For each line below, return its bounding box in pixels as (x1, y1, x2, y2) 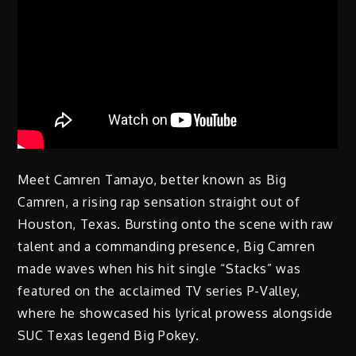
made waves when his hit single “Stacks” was (17, 261, 301, 277)
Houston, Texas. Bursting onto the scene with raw (17, 216, 335, 233)
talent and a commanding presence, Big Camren (17, 238, 315, 255)
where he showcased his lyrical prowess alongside (17, 305, 334, 322)
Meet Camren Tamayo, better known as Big (17, 172, 287, 188)
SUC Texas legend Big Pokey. (17, 327, 199, 344)
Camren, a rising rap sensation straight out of (17, 194, 300, 211)
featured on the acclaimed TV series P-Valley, (17, 283, 300, 300)
